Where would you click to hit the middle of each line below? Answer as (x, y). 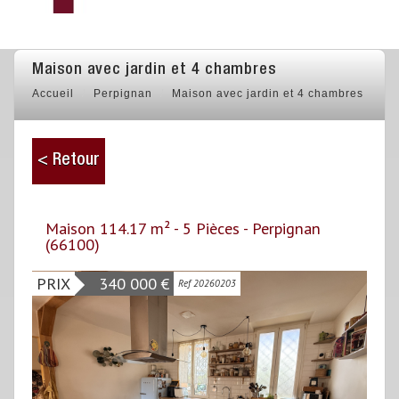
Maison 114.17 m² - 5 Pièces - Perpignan (183, 228)
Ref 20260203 (207, 283)
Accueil (53, 94)
